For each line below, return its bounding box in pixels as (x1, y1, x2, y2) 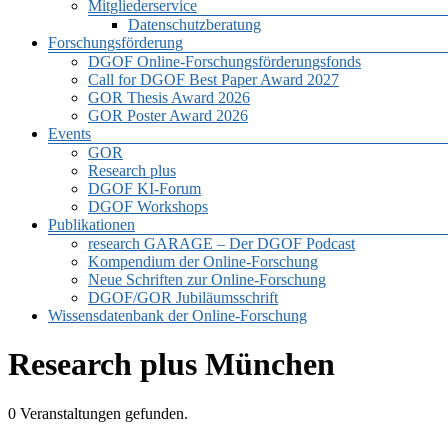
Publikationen (48, 216, 135, 233)
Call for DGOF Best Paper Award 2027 (88, 71, 339, 88)
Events (48, 125, 91, 142)
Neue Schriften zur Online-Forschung (88, 271, 326, 288)
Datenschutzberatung (128, 16, 261, 33)
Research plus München (8, 346, 335, 383)
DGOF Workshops (88, 198, 208, 215)
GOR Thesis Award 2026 (88, 89, 250, 106)
